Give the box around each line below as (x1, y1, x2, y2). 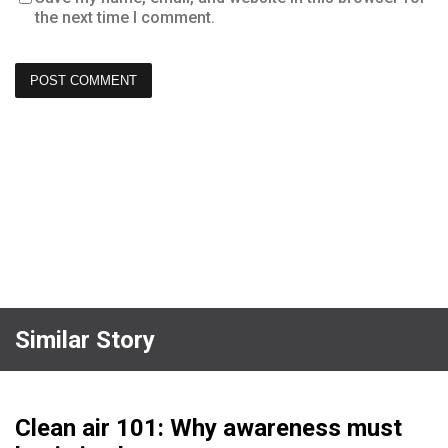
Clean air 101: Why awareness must (15, 414, 402, 443)
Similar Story (15, 325, 155, 354)
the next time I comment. (35, 8, 215, 28)
